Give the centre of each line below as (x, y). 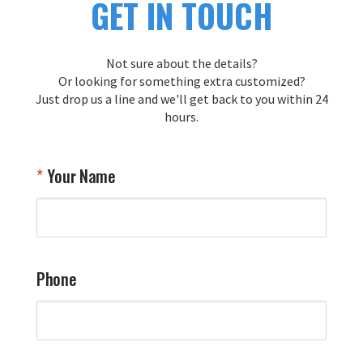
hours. (181, 116)
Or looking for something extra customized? (181, 81)
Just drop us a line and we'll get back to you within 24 (181, 98)
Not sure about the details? (181, 63)
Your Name (80, 175)
